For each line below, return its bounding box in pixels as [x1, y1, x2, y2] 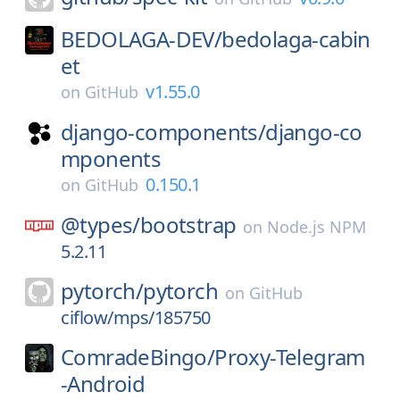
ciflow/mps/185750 [61, 305, 211, 329]
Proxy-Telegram [214, 342, 365, 371]
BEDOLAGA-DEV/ [61, 24, 222, 54]
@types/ [61, 210, 140, 239]
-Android [61, 369, 146, 398]
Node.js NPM [267, 216, 367, 237]
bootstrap [139, 210, 237, 239]
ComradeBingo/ [61, 342, 215, 371]
